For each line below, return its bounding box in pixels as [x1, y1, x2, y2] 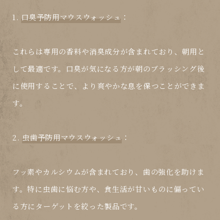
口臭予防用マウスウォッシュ [21, 12, 121, 23]
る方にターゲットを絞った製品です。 [12, 201, 142, 212]
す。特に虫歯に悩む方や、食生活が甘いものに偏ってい [12, 184, 205, 194]
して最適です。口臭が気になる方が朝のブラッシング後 [12, 63, 205, 74]
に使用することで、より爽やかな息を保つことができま [12, 81, 205, 91]
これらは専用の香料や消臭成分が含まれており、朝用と [12, 46, 205, 57]
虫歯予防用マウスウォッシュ [22, 132, 122, 143]
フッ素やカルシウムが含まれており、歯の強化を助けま [12, 166, 205, 177]
